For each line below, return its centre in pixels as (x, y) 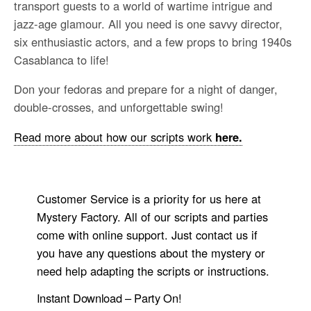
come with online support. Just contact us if (147, 234)
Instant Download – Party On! (109, 298)
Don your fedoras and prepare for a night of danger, (146, 89)
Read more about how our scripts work (113, 136)
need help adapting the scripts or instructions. (153, 270)
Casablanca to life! (61, 59)
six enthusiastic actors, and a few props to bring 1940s (153, 41)
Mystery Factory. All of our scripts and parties (152, 216)
